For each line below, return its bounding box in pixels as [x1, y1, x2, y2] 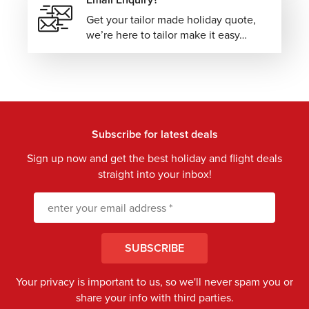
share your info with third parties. [75, 290, 234, 306]
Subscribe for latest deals [91, 126, 218, 143]
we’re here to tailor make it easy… [86, 27, 247, 43]
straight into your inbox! [97, 166, 212, 183]
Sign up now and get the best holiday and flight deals [27, 150, 282, 167]
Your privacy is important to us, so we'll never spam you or [16, 274, 293, 290]
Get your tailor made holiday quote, [86, 12, 256, 28]
